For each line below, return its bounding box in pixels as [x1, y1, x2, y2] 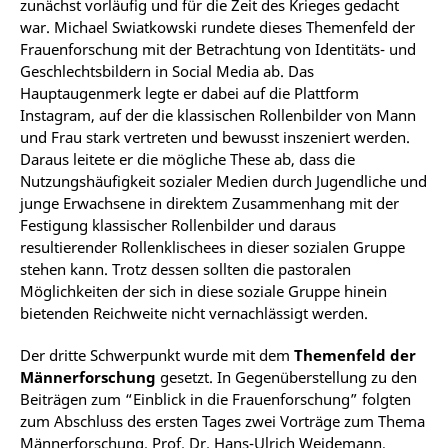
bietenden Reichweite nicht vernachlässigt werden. [20, 303, 368, 323]
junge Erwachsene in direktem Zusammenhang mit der [20, 193, 399, 213]
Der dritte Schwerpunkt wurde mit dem [20, 345, 294, 365]
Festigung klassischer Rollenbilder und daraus [20, 215, 336, 235]
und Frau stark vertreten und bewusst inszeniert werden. [20, 127, 410, 147]
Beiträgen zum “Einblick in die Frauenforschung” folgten [20, 389, 411, 409]
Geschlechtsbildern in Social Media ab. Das [20, 61, 314, 81]
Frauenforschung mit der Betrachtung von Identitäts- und [20, 39, 416, 59]
